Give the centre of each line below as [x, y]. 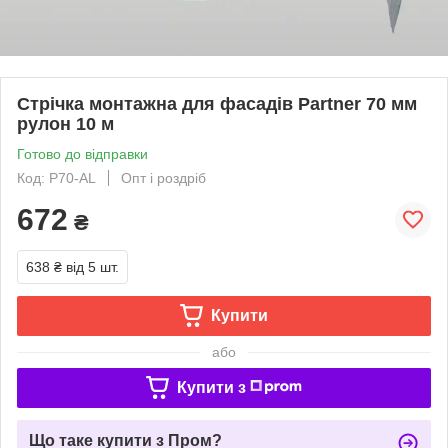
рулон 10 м [65, 123]
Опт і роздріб [163, 177]
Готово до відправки [82, 153]
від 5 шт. [92, 266]
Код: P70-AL [56, 177]
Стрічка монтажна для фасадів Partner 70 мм [217, 103]
